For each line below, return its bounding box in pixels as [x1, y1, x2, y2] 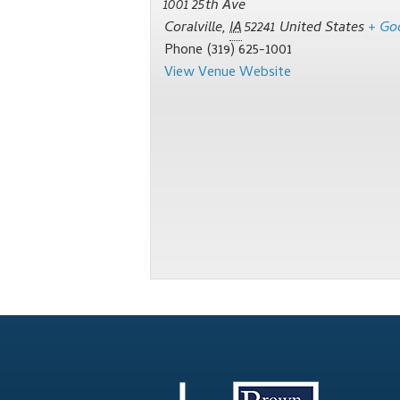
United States [279, 17, 364, 41]
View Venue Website [164, 62, 291, 86]
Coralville [164, 17, 222, 41]
